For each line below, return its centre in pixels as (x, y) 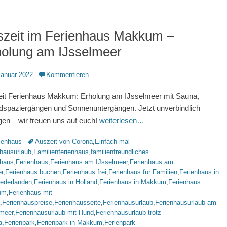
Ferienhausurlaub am (186, 202)
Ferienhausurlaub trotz (128, 213)
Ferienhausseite (78, 202)
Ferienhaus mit (30, 192)
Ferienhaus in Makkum (133, 182)
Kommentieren (67, 75)
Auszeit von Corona (64, 142)
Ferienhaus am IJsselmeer (89, 162)
